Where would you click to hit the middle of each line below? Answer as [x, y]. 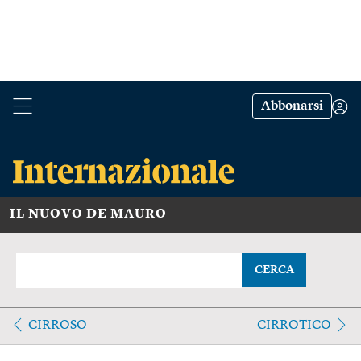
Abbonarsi [292, 106]
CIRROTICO [294, 325]
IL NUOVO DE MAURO [88, 214]
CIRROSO [58, 325]
